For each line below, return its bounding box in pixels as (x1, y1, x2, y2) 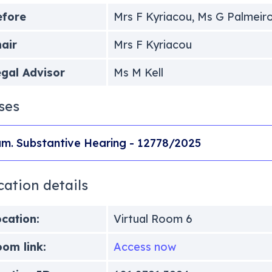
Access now (113, 239, 176, 254)
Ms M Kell (113, 65, 163, 80)
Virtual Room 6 (113, 211, 192, 226)
